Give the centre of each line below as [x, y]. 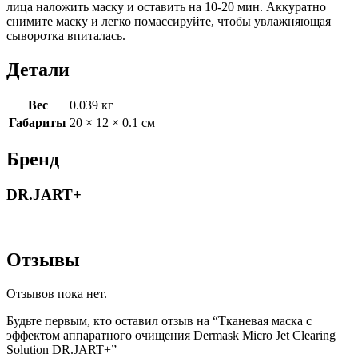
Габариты [38, 123]
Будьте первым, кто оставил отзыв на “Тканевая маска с [159, 320]
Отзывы [43, 259]
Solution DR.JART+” [62, 349]
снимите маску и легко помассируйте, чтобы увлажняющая [169, 21]
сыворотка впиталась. [66, 35]
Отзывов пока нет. [57, 293]
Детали [38, 69]
